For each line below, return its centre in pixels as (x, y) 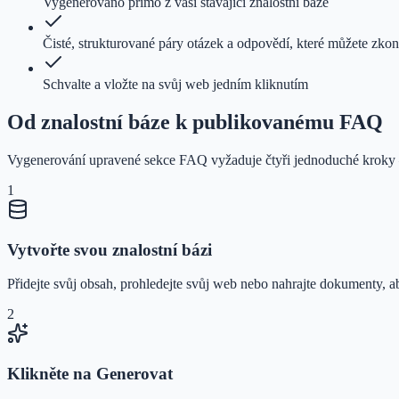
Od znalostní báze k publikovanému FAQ (195, 122)
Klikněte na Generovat (90, 373)
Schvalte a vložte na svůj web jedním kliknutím (175, 85)
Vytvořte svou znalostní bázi (110, 249)
